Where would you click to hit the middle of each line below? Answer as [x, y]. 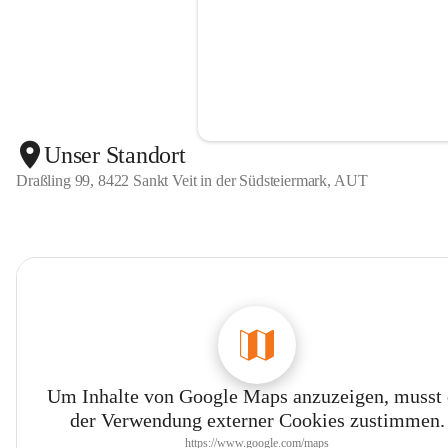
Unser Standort [115, 154]
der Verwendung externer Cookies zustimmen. [257, 420]
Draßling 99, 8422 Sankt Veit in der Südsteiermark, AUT [192, 180]
